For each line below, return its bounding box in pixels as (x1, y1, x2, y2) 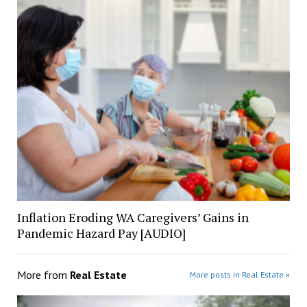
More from (16, 268, 70, 282)
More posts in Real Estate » (190, 269, 291, 280)
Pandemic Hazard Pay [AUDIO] (16, 225, 186, 242)
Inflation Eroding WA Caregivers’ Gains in (16, 209, 249, 226)
